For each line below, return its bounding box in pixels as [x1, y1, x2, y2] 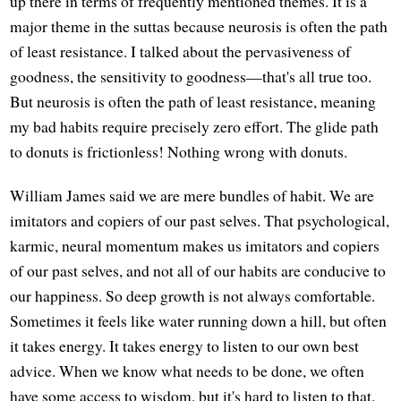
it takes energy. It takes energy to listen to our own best [10, 335, 360, 357]
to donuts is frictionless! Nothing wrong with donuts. [10, 140, 348, 162]
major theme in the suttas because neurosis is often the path [10, 14, 388, 37]
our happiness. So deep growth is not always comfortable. [10, 285, 376, 307]
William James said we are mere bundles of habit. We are [10, 184, 375, 207]
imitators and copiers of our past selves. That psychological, [10, 209, 390, 232]
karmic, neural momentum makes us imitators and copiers [10, 235, 380, 257]
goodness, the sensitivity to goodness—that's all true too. [10, 64, 372, 87]
